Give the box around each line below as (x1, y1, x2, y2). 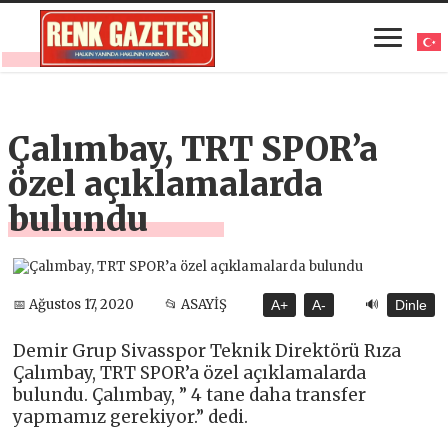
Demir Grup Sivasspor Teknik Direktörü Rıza (13, 339, 402, 362)
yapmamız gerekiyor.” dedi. (13, 405, 249, 428)
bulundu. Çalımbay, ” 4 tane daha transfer (13, 383, 367, 406)
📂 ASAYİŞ (165, 296, 228, 314)
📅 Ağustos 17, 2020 (13, 296, 135, 314)
